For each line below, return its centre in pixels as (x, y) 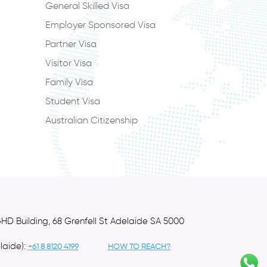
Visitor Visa (69, 63)
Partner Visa (71, 44)
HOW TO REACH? (139, 246)
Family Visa (69, 82)
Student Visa (73, 101)
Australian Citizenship (91, 120)
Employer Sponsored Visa (100, 25)
